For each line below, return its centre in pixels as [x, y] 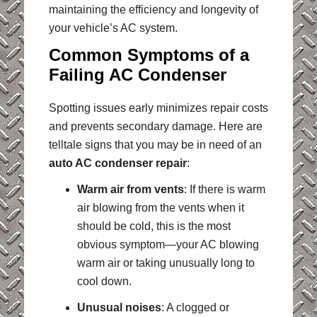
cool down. [104, 282]
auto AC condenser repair [117, 163]
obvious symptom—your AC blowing [168, 245]
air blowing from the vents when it [160, 208]
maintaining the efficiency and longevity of [153, 9]
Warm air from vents [130, 190]
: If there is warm [224, 190]
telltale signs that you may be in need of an [155, 144]
